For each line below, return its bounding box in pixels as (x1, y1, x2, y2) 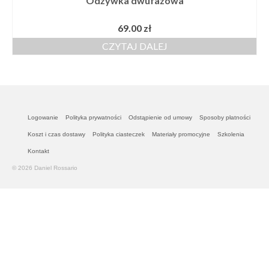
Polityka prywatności (65, 113, 121, 121)
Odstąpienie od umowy (128, 113, 192, 121)
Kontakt (28, 147, 49, 154)
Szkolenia (217, 130, 244, 138)
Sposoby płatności (199, 113, 250, 121)
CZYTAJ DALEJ (101, 40, 168, 52)
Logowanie (28, 113, 58, 121)
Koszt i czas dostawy (28, 130, 85, 138)
